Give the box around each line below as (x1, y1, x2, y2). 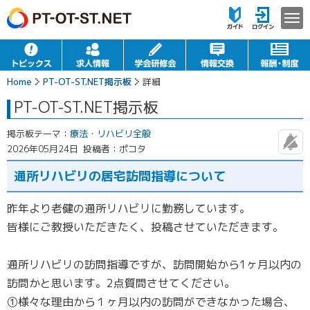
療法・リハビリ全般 (70, 127, 151, 140)
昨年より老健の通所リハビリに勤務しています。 (7, 201, 250, 216)
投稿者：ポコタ (83, 143, 147, 155)
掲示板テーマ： (7, 127, 70, 140)
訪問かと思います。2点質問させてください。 (7, 275, 235, 291)
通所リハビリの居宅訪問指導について (14, 167, 226, 185)
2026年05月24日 (7, 143, 78, 155)
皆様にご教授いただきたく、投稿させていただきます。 (7, 219, 284, 235)
